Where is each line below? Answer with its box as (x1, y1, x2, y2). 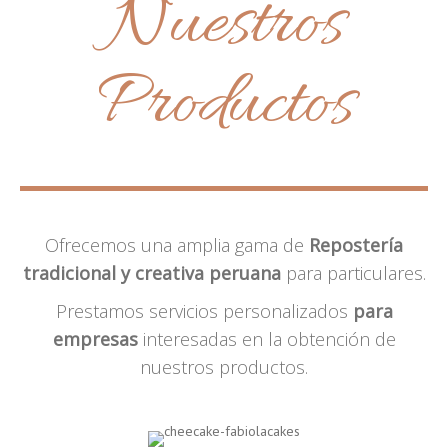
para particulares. (280, 261, 426, 286)
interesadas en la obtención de (137, 327, 396, 352)
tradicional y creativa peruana (22, 261, 281, 286)
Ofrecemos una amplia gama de (45, 233, 309, 258)
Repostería (309, 233, 403, 258)
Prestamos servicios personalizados (55, 299, 348, 324)
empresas (52, 327, 138, 352)
